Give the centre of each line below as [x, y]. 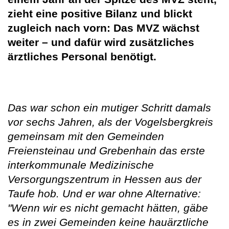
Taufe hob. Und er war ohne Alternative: [104, 194]
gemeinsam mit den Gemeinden [86, 136]
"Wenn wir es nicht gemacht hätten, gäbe [108, 208]
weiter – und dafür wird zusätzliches [101, 42]
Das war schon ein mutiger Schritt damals [109, 108]
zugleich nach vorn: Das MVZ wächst [104, 28]
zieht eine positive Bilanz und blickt [100, 14]
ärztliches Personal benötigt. [82, 57]
